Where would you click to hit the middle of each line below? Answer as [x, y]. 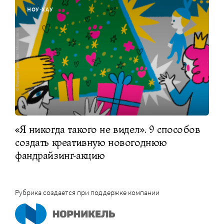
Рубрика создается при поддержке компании [87, 192]
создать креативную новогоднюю [91, 142]
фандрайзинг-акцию [60, 155]
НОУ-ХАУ [40, 9]
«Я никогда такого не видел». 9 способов [108, 129]
